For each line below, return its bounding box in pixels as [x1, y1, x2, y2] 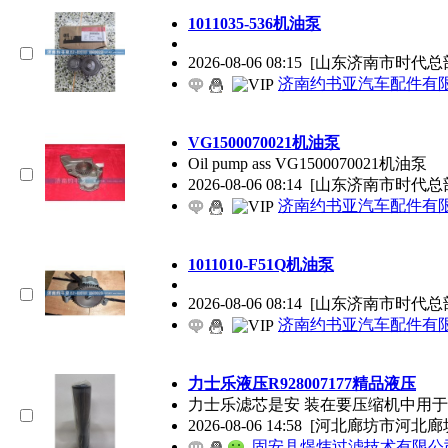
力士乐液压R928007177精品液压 [188, 374, 416, 392]
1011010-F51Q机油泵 [188, 255, 334, 273]
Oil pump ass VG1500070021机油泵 [188, 154, 427, 172]
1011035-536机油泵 [188, 14, 321, 32]
